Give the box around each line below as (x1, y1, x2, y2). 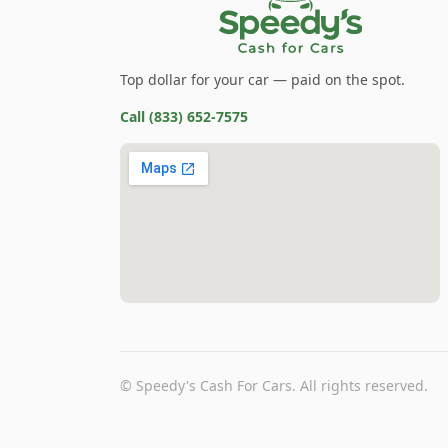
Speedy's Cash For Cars (136, 376, 292, 395)
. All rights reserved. (292, 376, 428, 395)
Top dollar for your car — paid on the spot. (120, 70, 405, 89)
